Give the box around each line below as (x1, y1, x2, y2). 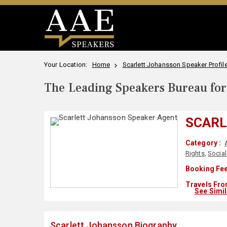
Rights (185, 149, 205, 157)
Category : (185, 139, 221, 147)
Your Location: (44, 61, 91, 68)
